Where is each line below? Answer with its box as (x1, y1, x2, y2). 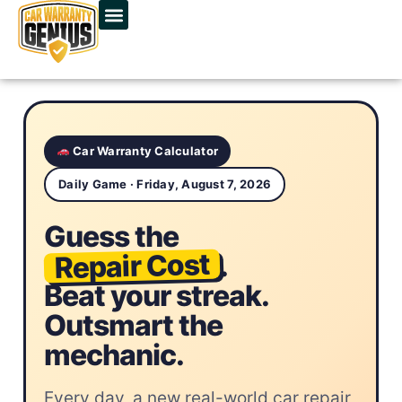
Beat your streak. (44, 278, 268, 313)
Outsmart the (44, 308, 223, 343)
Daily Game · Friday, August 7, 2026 (58, 177, 272, 191)
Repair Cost (54, 246, 210, 286)
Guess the (44, 219, 179, 254)
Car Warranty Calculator (69, 144, 219, 158)
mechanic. (44, 337, 185, 372)
